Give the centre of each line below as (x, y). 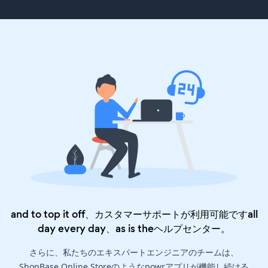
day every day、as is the (96, 229)
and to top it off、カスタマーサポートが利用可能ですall (134, 214)
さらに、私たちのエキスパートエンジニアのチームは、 (134, 252)
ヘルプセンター (187, 229)
